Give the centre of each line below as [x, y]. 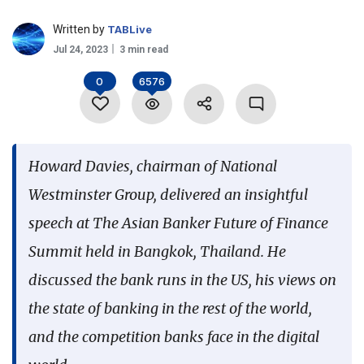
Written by [79, 29]
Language [35, 19]
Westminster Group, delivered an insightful [168, 195]
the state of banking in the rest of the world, [170, 308]
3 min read [144, 50]
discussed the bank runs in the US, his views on [182, 280]
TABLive [130, 29]
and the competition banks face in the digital [174, 337]
